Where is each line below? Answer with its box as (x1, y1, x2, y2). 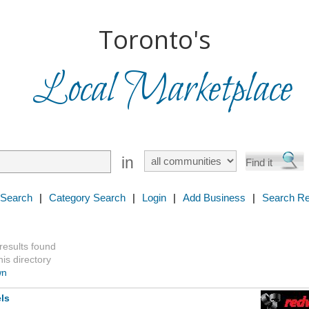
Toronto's (98, 23, 211, 57)
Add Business (183, 192, 246, 203)
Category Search (49, 192, 126, 203)
